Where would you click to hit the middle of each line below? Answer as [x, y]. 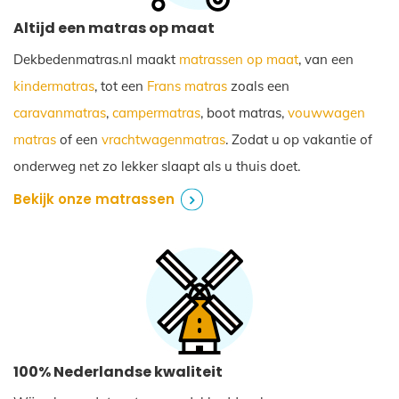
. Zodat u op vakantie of [299, 139]
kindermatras [54, 85]
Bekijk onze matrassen [94, 199]
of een [79, 139]
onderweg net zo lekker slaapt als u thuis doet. [157, 166]
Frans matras [187, 85]
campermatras [156, 112]
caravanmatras [60, 112]
